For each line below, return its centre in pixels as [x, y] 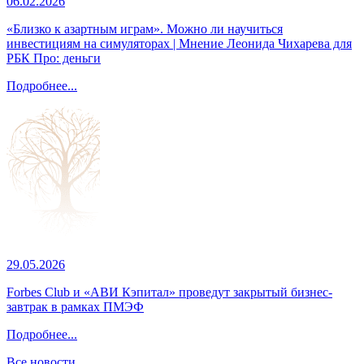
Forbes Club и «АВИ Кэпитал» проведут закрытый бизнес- [169, 292]
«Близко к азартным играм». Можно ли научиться [145, 29]
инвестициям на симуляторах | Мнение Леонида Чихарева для [179, 44]
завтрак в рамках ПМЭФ [75, 307]
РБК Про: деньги [54, 58]
